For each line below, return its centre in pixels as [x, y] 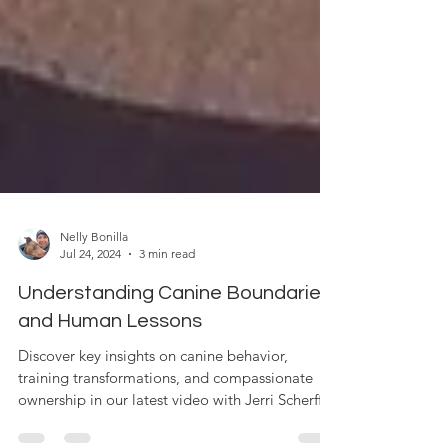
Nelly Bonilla [94, 332]
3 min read [167, 349]
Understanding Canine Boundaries [174, 389]
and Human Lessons [110, 417]
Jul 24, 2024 [90, 349]
